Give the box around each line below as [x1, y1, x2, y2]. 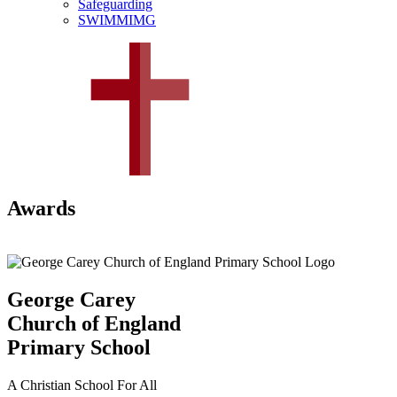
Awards [7, 197, 75, 221]
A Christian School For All [7, 377, 157, 393]
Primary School [7, 335, 151, 359]
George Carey [7, 287, 136, 311]
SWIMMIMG [78, 12, 156, 28]
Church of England [7, 311, 181, 335]
